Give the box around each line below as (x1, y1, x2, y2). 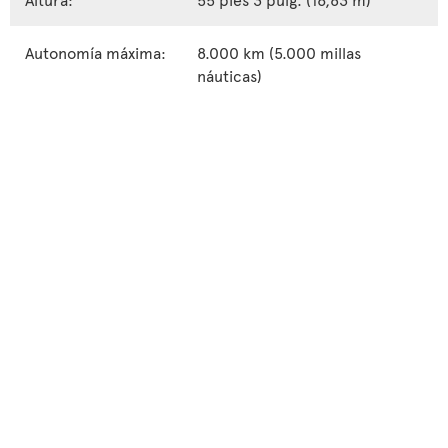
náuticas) (197, 64, 262, 87)
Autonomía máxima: (25, 41, 166, 64)
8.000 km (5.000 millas (197, 41, 361, 64)
